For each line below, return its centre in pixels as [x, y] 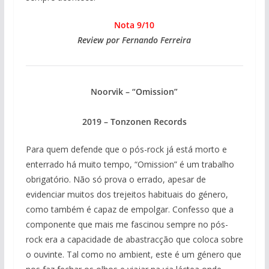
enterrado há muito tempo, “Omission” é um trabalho [130, 165]
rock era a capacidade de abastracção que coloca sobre [134, 240]
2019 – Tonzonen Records [134, 122]
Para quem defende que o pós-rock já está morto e [126, 150]
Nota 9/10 [134, 25]
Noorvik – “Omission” [134, 92]
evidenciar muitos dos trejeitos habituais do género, [127, 195]
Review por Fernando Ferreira [134, 40]
